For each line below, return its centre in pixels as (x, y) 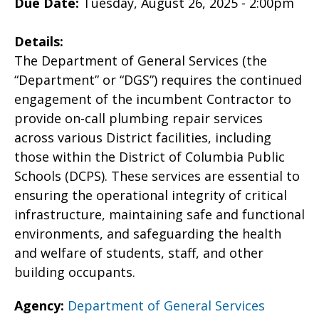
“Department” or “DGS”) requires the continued (158, 80)
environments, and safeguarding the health (148, 234)
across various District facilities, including (143, 137)
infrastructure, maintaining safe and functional (159, 214)
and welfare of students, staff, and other (139, 253)
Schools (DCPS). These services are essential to (157, 176)
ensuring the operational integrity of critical (151, 195)
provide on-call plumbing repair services (138, 118)
